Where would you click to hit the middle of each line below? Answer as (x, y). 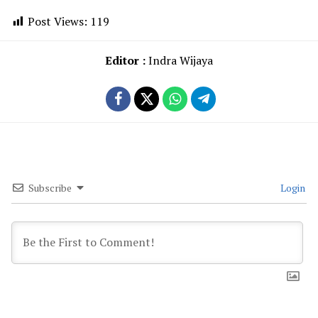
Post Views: (57, 21)
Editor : (125, 60)
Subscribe (50, 187)
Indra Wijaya (179, 60)
